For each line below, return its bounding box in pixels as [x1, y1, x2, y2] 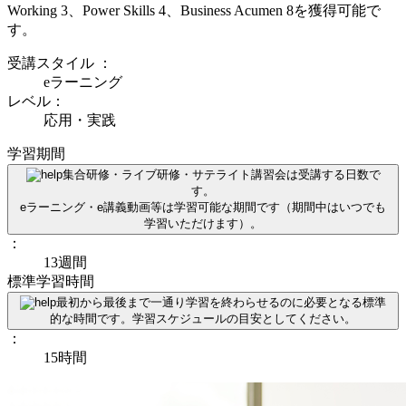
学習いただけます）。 [144, 216, 262, 230]
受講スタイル [7, 54, 94, 71]
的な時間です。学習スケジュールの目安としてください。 [50, 311, 356, 325]
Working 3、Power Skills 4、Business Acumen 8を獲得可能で [7, 2, 381, 18]
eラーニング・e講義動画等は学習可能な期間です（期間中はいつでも [20, 199, 386, 214]
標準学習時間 [7, 273, 94, 289]
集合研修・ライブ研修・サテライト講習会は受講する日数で [62, 167, 381, 181]
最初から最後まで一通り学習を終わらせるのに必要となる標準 [56, 295, 386, 309]
